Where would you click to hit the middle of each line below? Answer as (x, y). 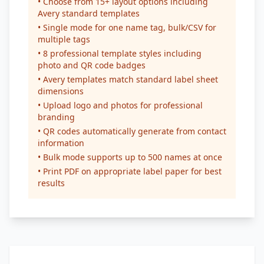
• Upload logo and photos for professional (120, 105)
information (61, 143)
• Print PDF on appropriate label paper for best (130, 171)
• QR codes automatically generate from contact (132, 131)
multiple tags (64, 39)
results (51, 183)
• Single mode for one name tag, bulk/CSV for (127, 27)
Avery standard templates (89, 13)
